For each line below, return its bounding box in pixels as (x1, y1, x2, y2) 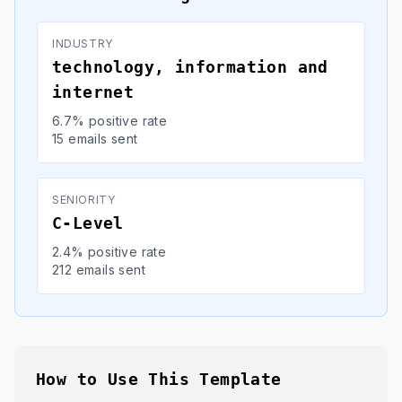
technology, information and (52, 57, 328, 76)
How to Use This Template (36, 370, 282, 389)
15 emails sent (52, 131, 138, 146)
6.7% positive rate (52, 113, 168, 128)
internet (52, 83, 135, 101)
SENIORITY (52, 193, 116, 206)
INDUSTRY (52, 37, 113, 50)
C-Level (52, 214, 124, 232)
